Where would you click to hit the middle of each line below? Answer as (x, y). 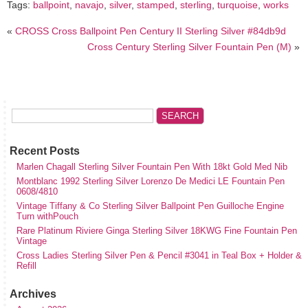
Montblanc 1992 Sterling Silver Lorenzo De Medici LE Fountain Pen (151, 181)
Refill (26, 265)
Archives (33, 294)
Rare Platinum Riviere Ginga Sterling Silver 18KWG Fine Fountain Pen (157, 230)
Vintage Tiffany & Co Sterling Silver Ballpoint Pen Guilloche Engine (150, 206)
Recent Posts (45, 151)
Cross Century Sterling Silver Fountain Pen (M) (189, 46)
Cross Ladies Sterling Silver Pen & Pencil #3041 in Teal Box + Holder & (159, 255)
